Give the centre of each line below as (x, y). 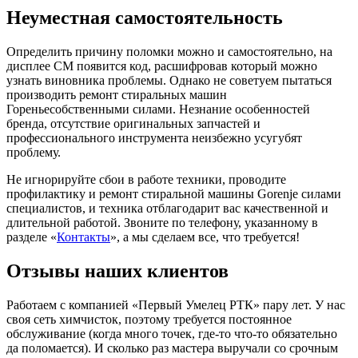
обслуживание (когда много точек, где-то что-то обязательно (172, 334)
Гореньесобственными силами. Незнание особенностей (158, 109)
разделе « (32, 237)
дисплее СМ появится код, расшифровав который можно (162, 66)
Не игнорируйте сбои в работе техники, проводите (146, 180)
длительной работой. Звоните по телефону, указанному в (162, 223)
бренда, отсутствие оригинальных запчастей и (133, 124)
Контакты (84, 237)
